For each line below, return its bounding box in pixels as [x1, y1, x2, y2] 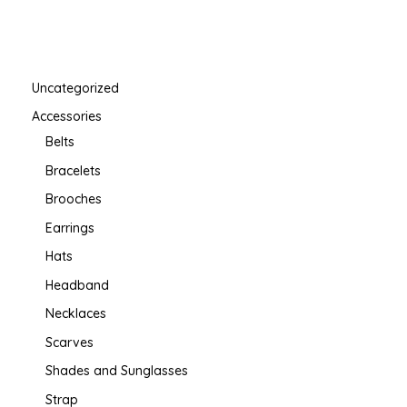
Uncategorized [32, 79, 119, 96]
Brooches [45, 191, 102, 208]
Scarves [45, 333, 94, 351]
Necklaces [45, 305, 106, 323]
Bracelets [45, 162, 101, 179]
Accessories [32, 108, 102, 125]
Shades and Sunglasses [45, 362, 188, 380]
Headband [45, 276, 109, 293]
